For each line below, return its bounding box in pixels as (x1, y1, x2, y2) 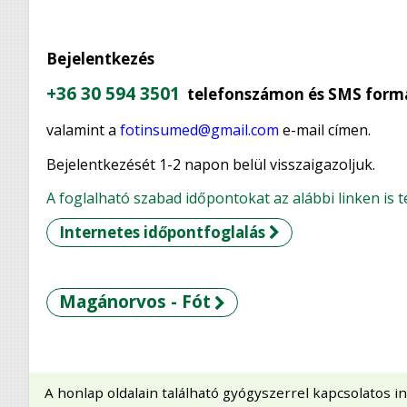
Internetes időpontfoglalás (58, 222, 265, 243)
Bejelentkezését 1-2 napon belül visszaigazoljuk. (46, 154, 380, 174)
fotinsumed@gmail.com (120, 119, 280, 140)
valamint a (46, 119, 121, 140)
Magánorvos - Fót (58, 290, 211, 314)
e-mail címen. (283, 119, 375, 140)
